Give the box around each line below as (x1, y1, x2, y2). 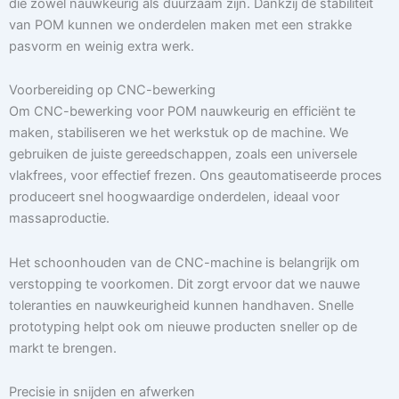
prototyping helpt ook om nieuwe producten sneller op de (9, 318, 357, 335)
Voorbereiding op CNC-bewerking (9, 82, 216, 99)
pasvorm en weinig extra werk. (9, 37, 194, 54)
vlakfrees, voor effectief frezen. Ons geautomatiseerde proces (9, 167, 382, 184)
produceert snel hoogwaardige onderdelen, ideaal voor (9, 189, 339, 206)
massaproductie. (9, 210, 110, 227)
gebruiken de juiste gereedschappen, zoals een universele (9, 146, 357, 163)
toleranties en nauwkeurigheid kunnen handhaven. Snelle (9, 297, 354, 313)
